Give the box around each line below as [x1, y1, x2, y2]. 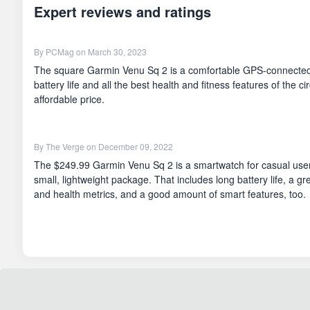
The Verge [46, 140, 84, 152]
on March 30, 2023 [74, 45, 147, 57]
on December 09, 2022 [84, 140, 173, 152]
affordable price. [34, 91, 104, 106]
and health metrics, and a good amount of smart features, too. [34, 187, 306, 201]
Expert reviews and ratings [34, 1, 211, 21]
